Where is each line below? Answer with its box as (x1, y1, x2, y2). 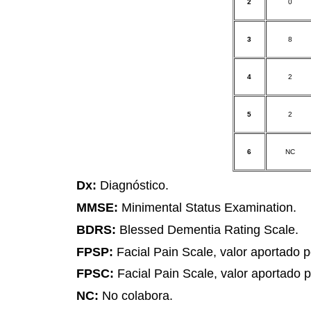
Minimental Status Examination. (121, 200, 296, 215)
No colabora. (102, 287, 173, 303)
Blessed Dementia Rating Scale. (119, 221, 299, 237)
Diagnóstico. (100, 178, 169, 193)
